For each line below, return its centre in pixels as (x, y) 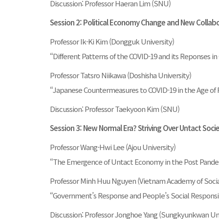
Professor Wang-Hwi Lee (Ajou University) (113, 147)
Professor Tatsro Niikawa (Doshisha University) (120, 75)
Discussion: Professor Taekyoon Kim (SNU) (115, 109)
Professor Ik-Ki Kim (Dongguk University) (112, 41)
